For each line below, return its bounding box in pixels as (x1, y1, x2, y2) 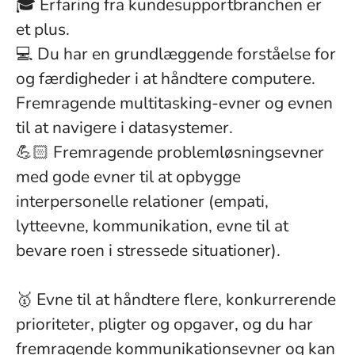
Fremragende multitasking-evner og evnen (16, 92, 333, 114)
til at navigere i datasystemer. (16, 116, 233, 139)
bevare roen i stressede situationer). (16, 239, 281, 261)
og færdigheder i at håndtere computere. (16, 67, 315, 90)
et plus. (16, 18, 70, 40)
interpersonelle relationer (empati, (16, 190, 269, 212)
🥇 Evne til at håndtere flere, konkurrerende (16, 288, 336, 311)
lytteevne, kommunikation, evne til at (16, 215, 288, 237)
